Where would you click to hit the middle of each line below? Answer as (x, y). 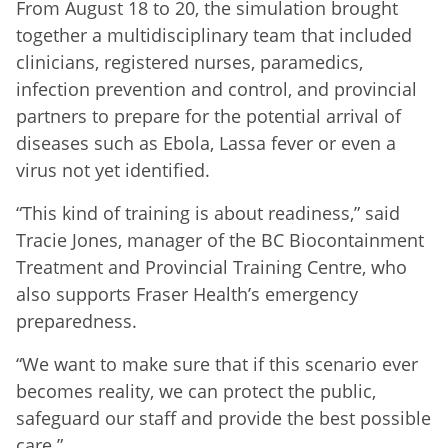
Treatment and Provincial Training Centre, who (211, 266)
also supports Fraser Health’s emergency (187, 293)
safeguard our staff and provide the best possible (223, 417)
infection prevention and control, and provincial (216, 88)
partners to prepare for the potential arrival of (208, 115)
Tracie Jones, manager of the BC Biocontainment (220, 239)
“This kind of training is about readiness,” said (208, 212)
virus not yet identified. (113, 169)
